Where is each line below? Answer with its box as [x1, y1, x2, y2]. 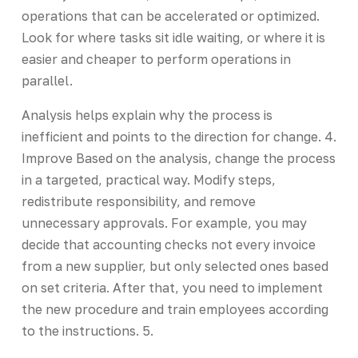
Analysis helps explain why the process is [21, 106, 272, 123]
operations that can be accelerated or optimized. [21, 7, 320, 24]
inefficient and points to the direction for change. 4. [21, 128, 336, 145]
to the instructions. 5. [21, 322, 153, 339]
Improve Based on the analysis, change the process [21, 149, 336, 166]
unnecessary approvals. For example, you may [21, 214, 307, 231]
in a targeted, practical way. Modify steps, [21, 171, 276, 188]
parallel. [21, 72, 73, 89]
